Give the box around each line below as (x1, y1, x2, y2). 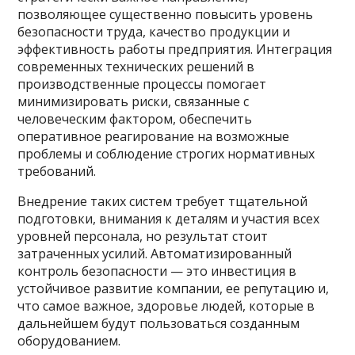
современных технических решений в (17, 57, 255, 75)
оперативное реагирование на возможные (17, 127, 290, 145)
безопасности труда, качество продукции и (17, 22, 291, 40)
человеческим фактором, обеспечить (17, 109, 253, 128)
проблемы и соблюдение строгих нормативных (17, 144, 315, 162)
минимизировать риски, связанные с (17, 92, 250, 110)
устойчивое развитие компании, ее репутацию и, (17, 279, 330, 297)
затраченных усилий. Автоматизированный (17, 244, 292, 262)
